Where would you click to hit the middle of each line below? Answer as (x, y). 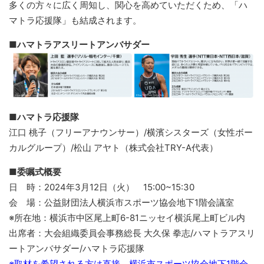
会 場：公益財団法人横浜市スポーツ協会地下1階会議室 (121, 203)
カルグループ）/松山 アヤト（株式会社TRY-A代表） (113, 148)
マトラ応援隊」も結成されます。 (75, 20)
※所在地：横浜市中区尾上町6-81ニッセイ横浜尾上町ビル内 (127, 218)
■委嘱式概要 (35, 172)
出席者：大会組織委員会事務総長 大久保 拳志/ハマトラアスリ (132, 233)
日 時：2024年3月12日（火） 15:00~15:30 (102, 187)
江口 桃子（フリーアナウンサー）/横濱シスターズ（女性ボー (131, 133)
